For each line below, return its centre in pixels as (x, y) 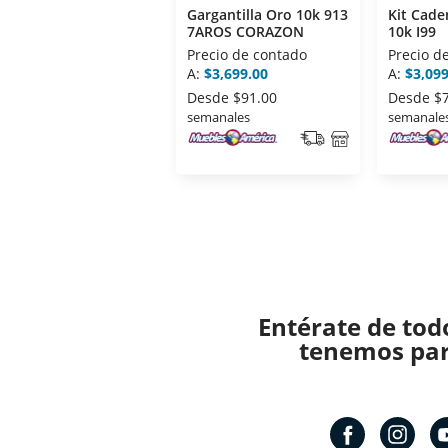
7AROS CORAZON (245, 32)
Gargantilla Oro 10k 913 (267, 15)
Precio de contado (247, 55)
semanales (218, 117)
